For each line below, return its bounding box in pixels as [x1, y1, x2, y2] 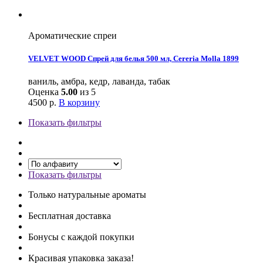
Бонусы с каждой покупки [28, 231, 134, 242]
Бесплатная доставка [28, 210, 111, 221]
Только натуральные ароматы [28, 189, 146, 200]
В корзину [59, 97, 100, 107]
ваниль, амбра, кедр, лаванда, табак [28, 76, 170, 86]
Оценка [28, 86, 61, 97]
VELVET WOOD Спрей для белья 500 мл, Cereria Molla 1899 [28, 53, 239, 63]
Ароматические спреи [28, 30, 117, 41]
